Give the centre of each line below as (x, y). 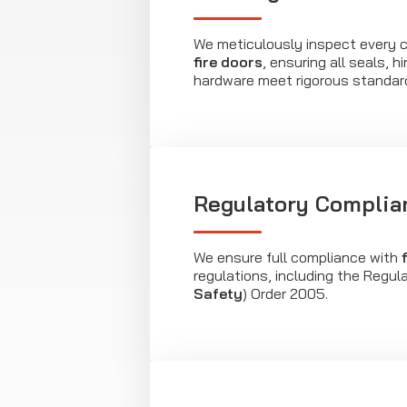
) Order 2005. (285, 294)
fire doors (228, 62)
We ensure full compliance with (297, 258)
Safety (218, 294)
